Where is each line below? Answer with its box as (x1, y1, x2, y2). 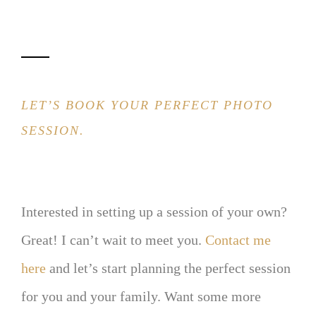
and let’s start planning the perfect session (46, 260, 291, 276)
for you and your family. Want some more (21, 288, 261, 304)
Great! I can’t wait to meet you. (21, 231, 205, 248)
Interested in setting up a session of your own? (21, 203, 287, 219)
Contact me (205, 231, 271, 248)
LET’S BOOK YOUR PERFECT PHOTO (21, 97, 273, 112)
